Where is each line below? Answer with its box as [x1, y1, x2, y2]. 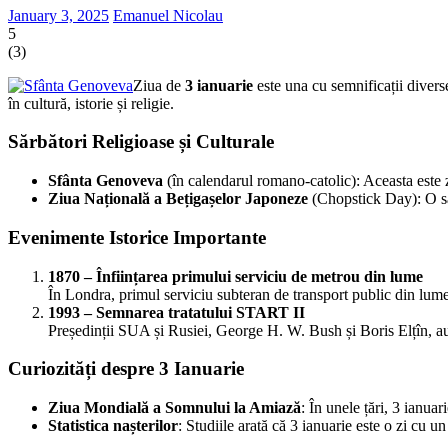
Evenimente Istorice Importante [8, 226, 266, 248]
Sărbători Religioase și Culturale [8, 131, 274, 153]
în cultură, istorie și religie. [8, 94, 174, 112]
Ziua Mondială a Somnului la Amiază [48, 399, 301, 416]
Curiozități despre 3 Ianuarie [8, 358, 244, 380]
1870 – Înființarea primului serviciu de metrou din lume [48, 267, 423, 285]
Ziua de [133, 76, 185, 94]
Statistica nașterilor [48, 417, 178, 434]
